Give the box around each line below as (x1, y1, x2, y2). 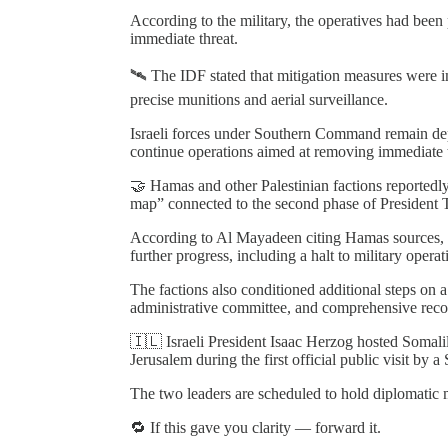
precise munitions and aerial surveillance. (130, 90, 388, 108)
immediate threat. (130, 29, 238, 47)
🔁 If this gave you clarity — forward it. (130, 418, 381, 436)
